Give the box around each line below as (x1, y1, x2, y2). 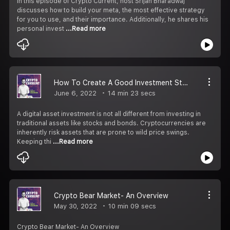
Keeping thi (17, 138, 53, 145)
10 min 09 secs (106, 202, 156, 210)
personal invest (17, 25, 66, 32)
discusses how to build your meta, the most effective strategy (17, 6, 205, 14)
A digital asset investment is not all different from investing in (17, 110, 201, 118)
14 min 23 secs (106, 89, 156, 97)
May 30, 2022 (54, 202, 97, 210)
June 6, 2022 (54, 89, 97, 97)
